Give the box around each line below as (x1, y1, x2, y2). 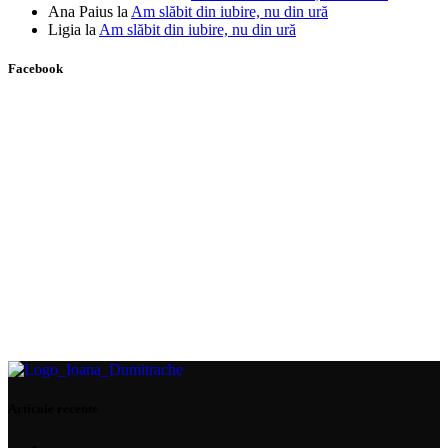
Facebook (8, 60, 63, 76)
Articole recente (8, 401, 98, 417)
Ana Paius (48, 2, 113, 20)
